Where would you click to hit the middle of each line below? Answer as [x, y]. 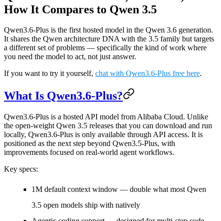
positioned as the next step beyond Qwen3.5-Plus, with [90, 144]
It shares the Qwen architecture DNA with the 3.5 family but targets [109, 39]
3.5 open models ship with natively [86, 205]
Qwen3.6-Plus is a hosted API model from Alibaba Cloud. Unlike [106, 117]
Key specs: [21, 169]
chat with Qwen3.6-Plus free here [147, 74]
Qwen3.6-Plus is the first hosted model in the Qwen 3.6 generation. [109, 30]
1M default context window [75, 189]
